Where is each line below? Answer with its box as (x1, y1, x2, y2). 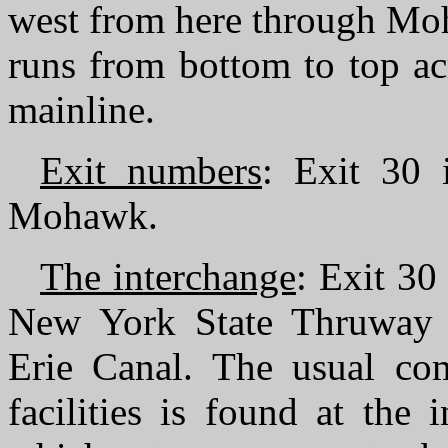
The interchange (40, 255, 296, 298)
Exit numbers (40, 149, 262, 192)
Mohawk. (8, 194, 158, 237)
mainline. (8, 88, 155, 131)
